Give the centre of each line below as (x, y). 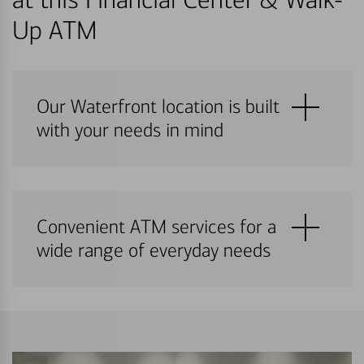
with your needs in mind (130, 130)
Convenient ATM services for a (156, 227)
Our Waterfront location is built (158, 106)
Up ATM (54, 30)
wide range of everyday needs (154, 250)
